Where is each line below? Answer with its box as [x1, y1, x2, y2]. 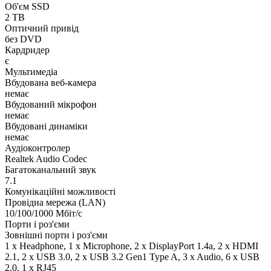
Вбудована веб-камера [5, 77, 96, 88]
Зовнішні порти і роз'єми [5, 230, 108, 241]
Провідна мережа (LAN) [5, 197, 105, 208]
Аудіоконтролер [5, 143, 70, 154]
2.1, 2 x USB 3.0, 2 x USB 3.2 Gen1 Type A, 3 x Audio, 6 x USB [5, 252, 260, 263]
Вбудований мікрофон [5, 99, 97, 110]
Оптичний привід [5, 23, 79, 34]
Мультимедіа [5, 67, 57, 77]
